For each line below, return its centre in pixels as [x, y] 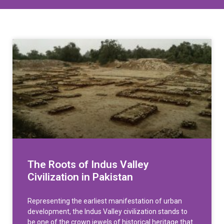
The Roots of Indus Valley [88, 165]
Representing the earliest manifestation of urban [105, 201]
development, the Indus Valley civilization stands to [107, 212]
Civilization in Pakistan [80, 177]
